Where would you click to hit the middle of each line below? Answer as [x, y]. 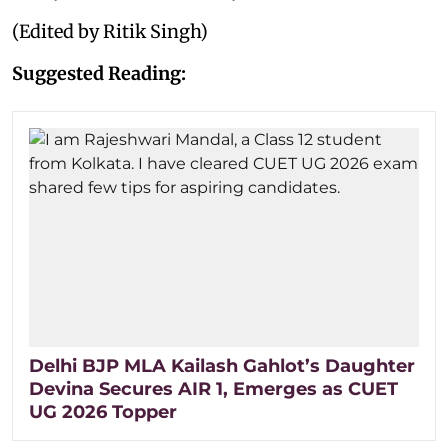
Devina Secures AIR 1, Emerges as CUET [213, 388]
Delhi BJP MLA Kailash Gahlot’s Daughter [222, 365]
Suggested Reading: [99, 73]
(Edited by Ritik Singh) [110, 31]
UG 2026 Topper [103, 411]
